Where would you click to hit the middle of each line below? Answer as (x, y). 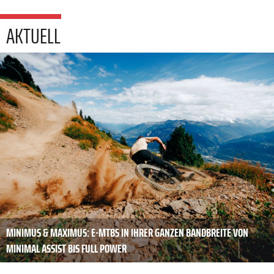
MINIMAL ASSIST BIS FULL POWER (66, 249)
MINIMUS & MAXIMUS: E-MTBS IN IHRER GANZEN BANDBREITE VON (127, 233)
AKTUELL (33, 36)
